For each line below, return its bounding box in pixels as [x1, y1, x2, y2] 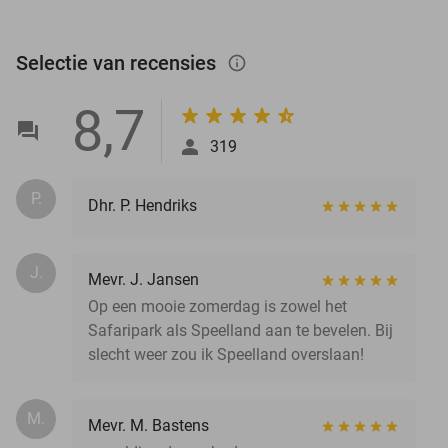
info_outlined [227, 52, 267, 73]
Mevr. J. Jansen [88, 269, 199, 289]
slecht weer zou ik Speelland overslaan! [88, 344, 364, 364]
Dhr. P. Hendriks [88, 195, 197, 215]
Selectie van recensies [16, 50, 221, 75]
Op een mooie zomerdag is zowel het [88, 296, 347, 316]
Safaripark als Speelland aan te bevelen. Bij [88, 320, 393, 340]
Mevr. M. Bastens [88, 415, 209, 435]
